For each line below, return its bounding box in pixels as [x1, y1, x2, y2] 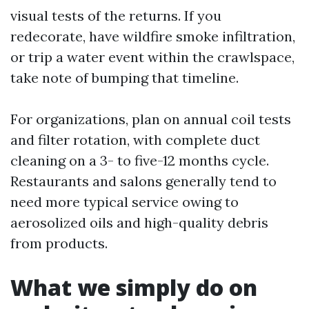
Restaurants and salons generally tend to [10, 172, 277, 190]
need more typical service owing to [10, 193, 239, 210]
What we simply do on [10, 272, 257, 302]
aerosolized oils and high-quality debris [10, 214, 268, 231]
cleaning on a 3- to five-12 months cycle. [10, 152, 269, 169]
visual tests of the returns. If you [10, 7, 221, 24]
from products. [10, 235, 108, 252]
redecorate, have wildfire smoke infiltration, [10, 28, 295, 45]
